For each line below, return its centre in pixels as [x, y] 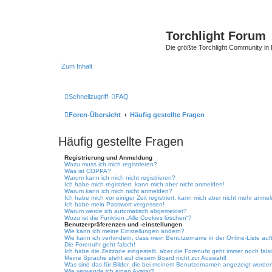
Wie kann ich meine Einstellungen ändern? [124, 231]
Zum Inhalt [77, 66]
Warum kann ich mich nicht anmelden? [118, 191]
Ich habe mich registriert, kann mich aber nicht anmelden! [144, 184]
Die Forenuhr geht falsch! [100, 244]
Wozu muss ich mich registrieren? [111, 164]
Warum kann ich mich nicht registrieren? [120, 178]
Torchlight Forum [216, 36]
